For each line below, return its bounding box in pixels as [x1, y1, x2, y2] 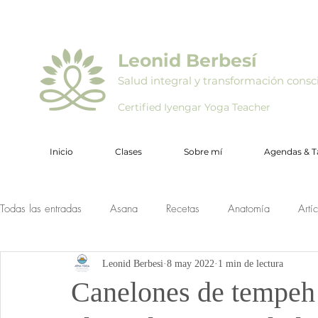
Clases [115, 146, 142, 157]
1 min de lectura [218, 258, 283, 269]
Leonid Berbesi [102, 258, 163, 269]
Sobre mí [184, 146, 222, 157]
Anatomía [228, 201, 270, 216]
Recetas [166, 201, 199, 216]
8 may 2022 [167, 258, 214, 269]
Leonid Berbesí [118, 50, 257, 71]
